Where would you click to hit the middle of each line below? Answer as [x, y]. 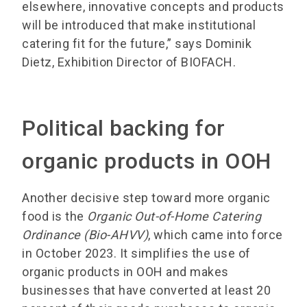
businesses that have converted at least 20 [146, 291]
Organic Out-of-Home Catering [174, 217]
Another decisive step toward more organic [146, 198]
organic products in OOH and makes [125, 272]
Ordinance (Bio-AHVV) [85, 235]
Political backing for [124, 128]
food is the [54, 217]
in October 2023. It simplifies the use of [136, 254]
